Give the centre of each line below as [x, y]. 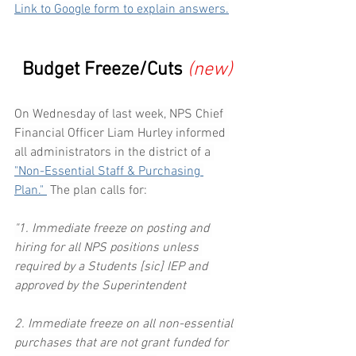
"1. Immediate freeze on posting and [113, 229]
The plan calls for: [97, 191]
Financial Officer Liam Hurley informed [122, 134]
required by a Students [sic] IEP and [112, 267]
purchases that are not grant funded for [123, 344]
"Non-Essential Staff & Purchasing [109, 172]
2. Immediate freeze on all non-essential [125, 325]
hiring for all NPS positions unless [108, 248]
